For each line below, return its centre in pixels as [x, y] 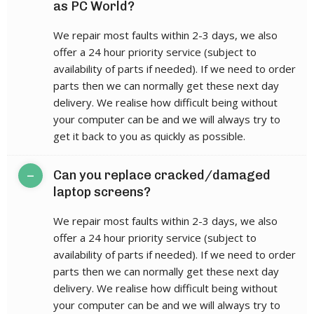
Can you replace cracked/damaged [162, 176]
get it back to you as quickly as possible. [149, 136]
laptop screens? [102, 192]
